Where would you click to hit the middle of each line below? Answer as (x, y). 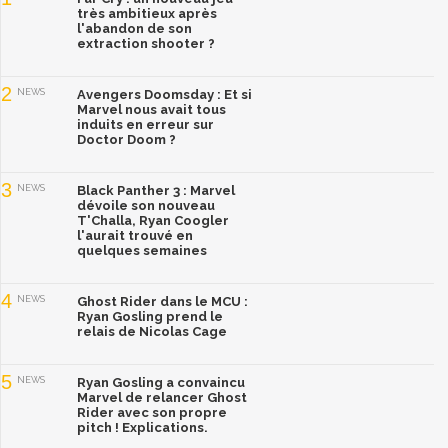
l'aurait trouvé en (135, 236)
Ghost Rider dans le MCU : (162, 302)
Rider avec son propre (152, 413)
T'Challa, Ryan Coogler (153, 221)
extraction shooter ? (146, 44)
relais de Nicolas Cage (152, 332)
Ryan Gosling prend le (150, 317)
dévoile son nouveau (146, 206)
